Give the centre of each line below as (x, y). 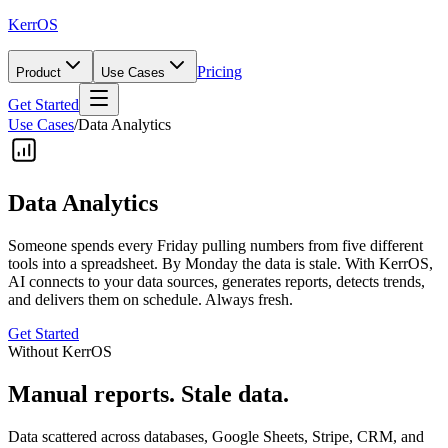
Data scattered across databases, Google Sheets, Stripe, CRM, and (216, 436)
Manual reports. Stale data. (148, 393)
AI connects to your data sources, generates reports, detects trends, (216, 281)
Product (38, 72)
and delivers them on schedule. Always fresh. (150, 299)
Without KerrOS (60, 351)
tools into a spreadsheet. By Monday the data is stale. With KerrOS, (220, 263)
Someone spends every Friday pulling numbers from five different (215, 245)
